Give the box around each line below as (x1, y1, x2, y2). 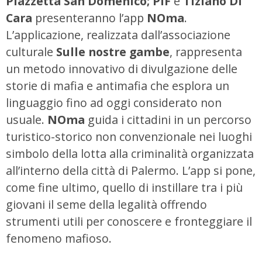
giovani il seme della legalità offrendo (6, 196, 207, 213)
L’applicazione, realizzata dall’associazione (6, 27, 230, 43)
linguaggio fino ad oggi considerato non (6, 95, 222, 111)
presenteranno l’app (35, 10, 147, 26)
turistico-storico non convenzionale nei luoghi (6, 129, 252, 145)
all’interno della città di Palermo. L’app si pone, (6, 163, 256, 179)
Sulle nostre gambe (56, 44, 170, 60)
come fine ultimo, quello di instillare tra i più (6, 180, 243, 196)
